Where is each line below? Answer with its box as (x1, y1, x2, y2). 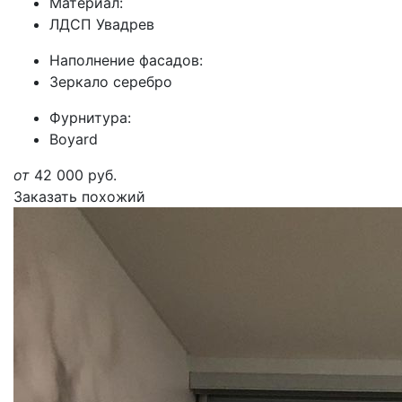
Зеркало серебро (49, 73, 172, 91)
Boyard (49, 130, 98, 148)
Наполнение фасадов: (49, 51, 203, 69)
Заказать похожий (13, 188, 145, 205)
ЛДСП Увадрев (49, 15, 154, 33)
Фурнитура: (49, 109, 131, 127)
